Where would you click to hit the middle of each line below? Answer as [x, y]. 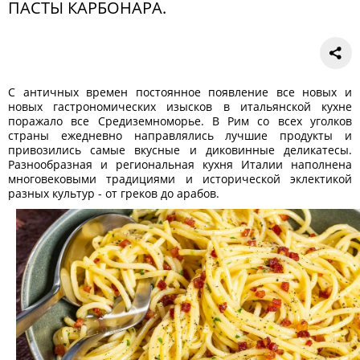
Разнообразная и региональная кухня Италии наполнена [180, 165]
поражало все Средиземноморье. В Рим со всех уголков [180, 121]
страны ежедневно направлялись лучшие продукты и [180, 136]
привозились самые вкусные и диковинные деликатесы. [180, 150]
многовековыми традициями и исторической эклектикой [180, 179]
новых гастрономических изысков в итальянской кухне [180, 107]
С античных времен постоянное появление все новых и [180, 92]
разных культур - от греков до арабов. [114, 194]
